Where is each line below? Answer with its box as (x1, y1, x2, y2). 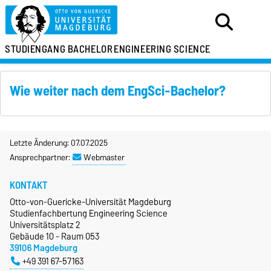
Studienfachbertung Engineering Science (10, 205, 168, 221)
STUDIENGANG (5, 41, 66, 57)
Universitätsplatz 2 (10, 217, 80, 232)
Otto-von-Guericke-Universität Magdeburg (10, 194, 171, 209)
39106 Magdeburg (10, 240, 77, 255)
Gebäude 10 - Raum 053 (10, 228, 99, 244)
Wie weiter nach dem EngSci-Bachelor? (10, 79, 226, 102)
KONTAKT (10, 176, 48, 194)
